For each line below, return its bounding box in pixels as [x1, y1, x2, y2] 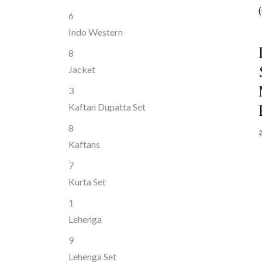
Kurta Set [68, 176, 106, 187]
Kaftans [68, 139, 100, 150]
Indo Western [68, 26, 123, 37]
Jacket [68, 64, 95, 75]
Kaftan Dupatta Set [68, 101, 146, 112]
